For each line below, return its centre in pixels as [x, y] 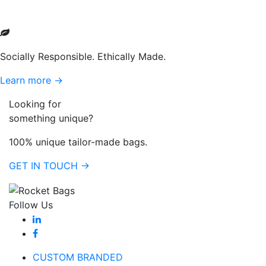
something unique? [51, 118]
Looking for [35, 104]
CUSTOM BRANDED [78, 257]
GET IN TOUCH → [49, 166]
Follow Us [31, 205]
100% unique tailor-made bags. [78, 142]
